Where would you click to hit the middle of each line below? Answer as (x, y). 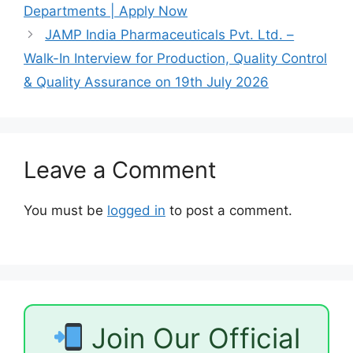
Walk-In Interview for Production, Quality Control (175, 58)
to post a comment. (229, 210)
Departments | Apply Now (106, 11)
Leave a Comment (120, 170)
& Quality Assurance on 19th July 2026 (146, 82)
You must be (65, 210)
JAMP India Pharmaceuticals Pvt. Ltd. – (170, 35)
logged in (136, 210)
